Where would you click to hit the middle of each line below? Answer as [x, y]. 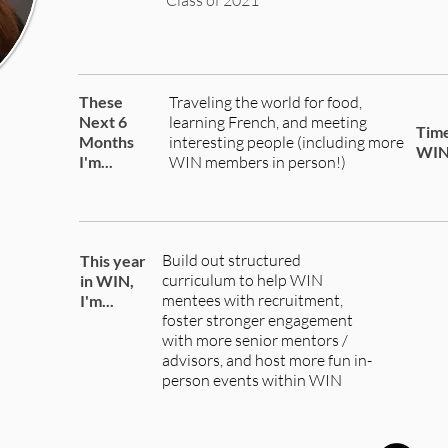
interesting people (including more [286, 142]
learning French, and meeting [268, 122]
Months [106, 141]
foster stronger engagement [257, 320]
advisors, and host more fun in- [267, 360]
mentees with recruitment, [252, 300]
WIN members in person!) [257, 162]
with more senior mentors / [255, 340]
